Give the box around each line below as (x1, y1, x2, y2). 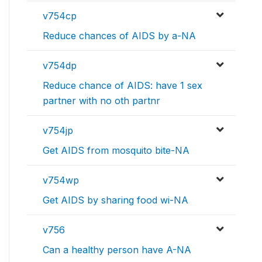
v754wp (43, 174, 79, 187)
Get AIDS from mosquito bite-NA (43, 144, 189, 157)
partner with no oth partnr (43, 95, 160, 107)
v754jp (43, 125, 73, 137)
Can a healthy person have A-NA (43, 244, 191, 256)
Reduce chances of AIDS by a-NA (43, 30, 196, 42)
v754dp (43, 60, 77, 72)
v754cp (43, 10, 77, 22)
